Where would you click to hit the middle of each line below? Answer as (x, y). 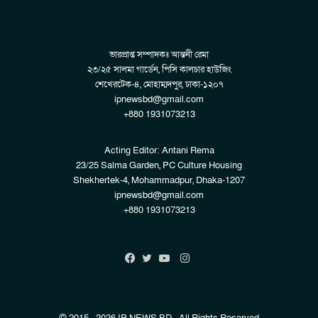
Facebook (157, 276)
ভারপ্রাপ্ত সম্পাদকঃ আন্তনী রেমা (159, 55)
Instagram (213, 259)
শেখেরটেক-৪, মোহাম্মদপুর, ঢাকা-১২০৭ (159, 85)
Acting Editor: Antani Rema (159, 151)
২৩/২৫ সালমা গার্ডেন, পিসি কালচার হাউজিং (159, 70)
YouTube (188, 276)
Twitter (166, 276)
